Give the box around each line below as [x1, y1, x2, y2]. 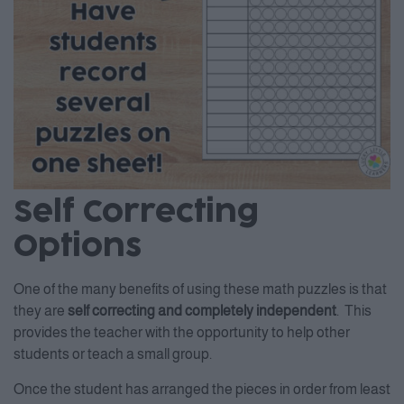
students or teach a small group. [14, 346, 212, 363]
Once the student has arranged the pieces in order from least [14, 381, 390, 397]
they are [14, 303, 68, 319]
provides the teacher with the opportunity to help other [14, 325, 350, 341]
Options [14, 232, 142, 262]
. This [336, 303, 372, 319]
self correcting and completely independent [68, 303, 336, 319]
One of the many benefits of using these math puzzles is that [14, 281, 387, 298]
